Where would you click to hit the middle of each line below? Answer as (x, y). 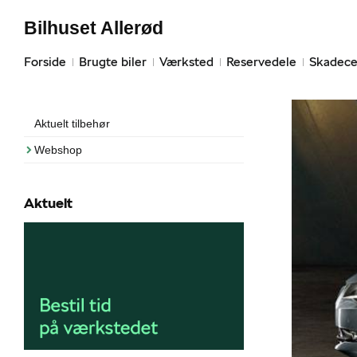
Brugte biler (113, 62)
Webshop (58, 150)
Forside (45, 62)
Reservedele (261, 62)
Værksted (186, 62)
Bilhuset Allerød (94, 28)
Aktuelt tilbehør (72, 124)
